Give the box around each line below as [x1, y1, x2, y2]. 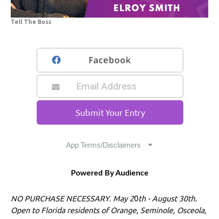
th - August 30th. [138, 194, 197, 203]
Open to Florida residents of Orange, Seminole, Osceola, [11, 206, 207, 215]
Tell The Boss [11, 19, 52, 25]
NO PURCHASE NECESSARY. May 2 [11, 194, 134, 203]
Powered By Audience [70, 169, 149, 177]
